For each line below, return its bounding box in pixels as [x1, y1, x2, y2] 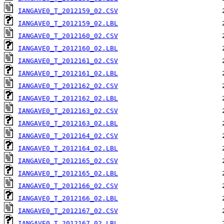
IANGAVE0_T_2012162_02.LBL [18, 94, 118, 102]
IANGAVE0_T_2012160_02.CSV [18, 32, 118, 40]
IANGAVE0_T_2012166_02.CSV [18, 182, 118, 190]
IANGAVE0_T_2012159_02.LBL [18, 19, 118, 27]
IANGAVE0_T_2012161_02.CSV [18, 57, 118, 65]
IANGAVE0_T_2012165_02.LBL [18, 169, 118, 177]
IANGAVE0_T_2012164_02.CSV [18, 132, 118, 140]
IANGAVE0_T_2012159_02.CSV [18, 7, 118, 15]
